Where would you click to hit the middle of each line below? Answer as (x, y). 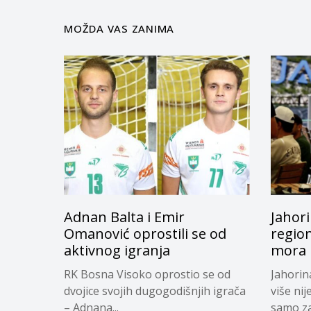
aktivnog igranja (117, 250)
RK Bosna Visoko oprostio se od (147, 274)
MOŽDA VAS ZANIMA (119, 28)
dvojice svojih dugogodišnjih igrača (155, 291)
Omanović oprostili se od (145, 233)
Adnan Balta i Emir (124, 217)
